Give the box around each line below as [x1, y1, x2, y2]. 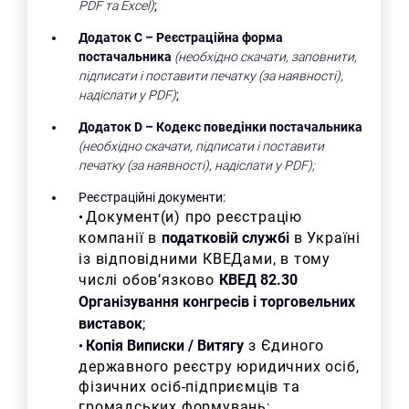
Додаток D [79, 119, 143, 134]
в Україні [289, 228, 361, 246]
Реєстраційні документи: [79, 189, 226, 204]
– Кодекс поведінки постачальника [145, 119, 363, 134]
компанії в [79, 228, 162, 246]
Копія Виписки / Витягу [86, 336, 245, 354]
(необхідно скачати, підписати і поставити [79, 138, 325, 153]
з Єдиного [244, 336, 325, 354]
